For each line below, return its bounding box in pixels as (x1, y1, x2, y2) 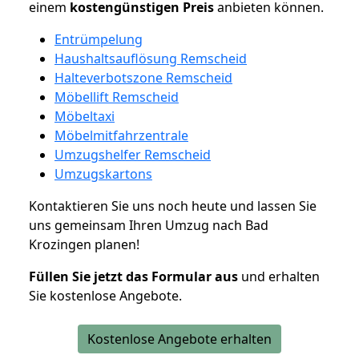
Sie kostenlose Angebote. (29, 286, 182, 305)
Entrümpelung (54, 30, 143, 48)
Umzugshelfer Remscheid (54, 145, 211, 163)
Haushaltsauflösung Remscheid (54, 49, 247, 67)
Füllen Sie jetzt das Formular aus (29, 267, 238, 285)
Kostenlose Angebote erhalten (87, 329, 272, 348)
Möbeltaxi (54, 107, 115, 125)
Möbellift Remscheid (54, 87, 179, 106)
